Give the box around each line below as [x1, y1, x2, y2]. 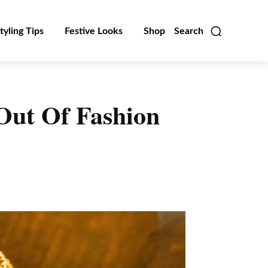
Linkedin [25, 176, 50, 185]
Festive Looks [65, 26, 123, 36]
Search [174, 26, 203, 36]
